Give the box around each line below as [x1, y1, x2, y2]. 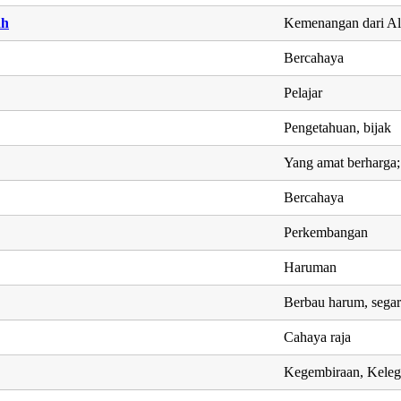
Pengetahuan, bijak [284, 119, 392, 135]
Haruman [284, 259, 337, 275]
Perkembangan [284, 224, 369, 240]
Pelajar [284, 84, 323, 100]
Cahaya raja [284, 328, 352, 345]
